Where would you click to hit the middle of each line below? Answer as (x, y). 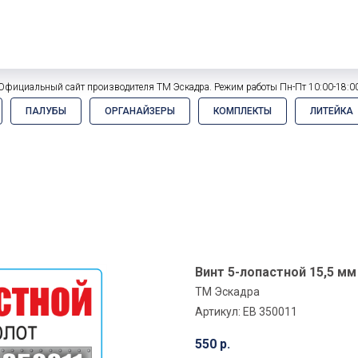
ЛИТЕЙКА (332, 111)
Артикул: (219, 312)
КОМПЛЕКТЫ (243, 111)
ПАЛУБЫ (46, 111)
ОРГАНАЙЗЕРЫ (140, 111)
